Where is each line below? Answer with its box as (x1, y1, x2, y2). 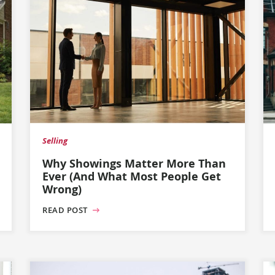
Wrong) (42, 182, 82, 196)
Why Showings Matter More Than (42, 156, 226, 171)
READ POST (42, 205, 90, 215)
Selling (42, 136, 68, 146)
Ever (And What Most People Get (42, 169, 221, 184)
